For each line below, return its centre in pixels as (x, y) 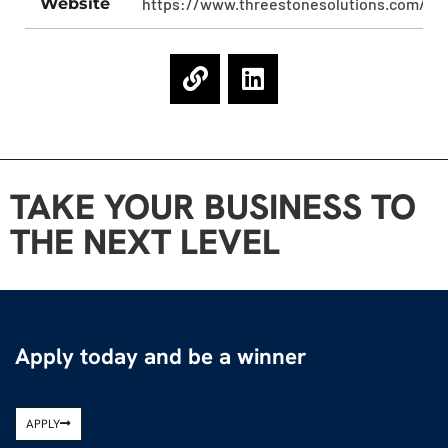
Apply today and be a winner (161, 356)
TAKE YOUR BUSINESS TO (213, 206)
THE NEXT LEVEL (145, 241)
